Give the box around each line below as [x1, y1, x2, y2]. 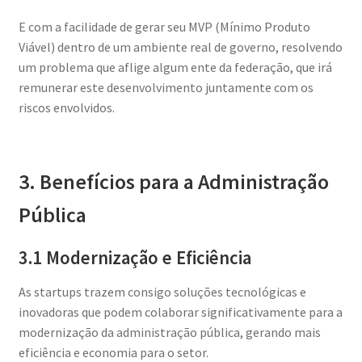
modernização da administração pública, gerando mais [18, 324, 321, 341]
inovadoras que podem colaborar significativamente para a [18, 304, 343, 321]
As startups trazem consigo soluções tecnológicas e [18, 284, 306, 301]
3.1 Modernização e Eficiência [18, 246, 251, 269]
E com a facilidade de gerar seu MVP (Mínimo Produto [18, 18, 310, 35]
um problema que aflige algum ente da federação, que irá [18, 58, 332, 75]
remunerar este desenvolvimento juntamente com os [18, 78, 314, 95]
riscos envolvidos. [18, 99, 115, 116]
